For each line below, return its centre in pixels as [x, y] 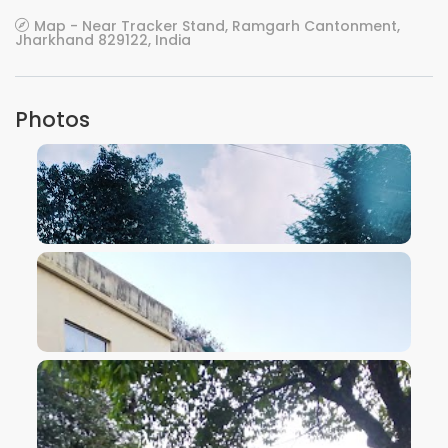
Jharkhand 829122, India [103, 40]
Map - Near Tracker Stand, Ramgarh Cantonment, [217, 26]
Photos [52, 119]
